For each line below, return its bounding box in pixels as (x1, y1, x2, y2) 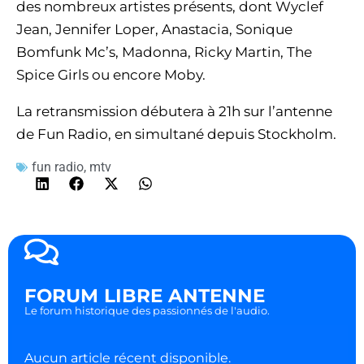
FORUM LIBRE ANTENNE (24, 284, 265, 308)
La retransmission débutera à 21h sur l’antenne (16, 103, 332, 119)
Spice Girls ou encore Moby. (16, 67, 206, 83)
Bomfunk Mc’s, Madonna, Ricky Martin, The (16, 44, 312, 60)
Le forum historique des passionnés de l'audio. (24, 304, 270, 318)
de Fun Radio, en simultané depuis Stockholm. (16, 126, 336, 142)
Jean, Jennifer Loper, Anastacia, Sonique (16, 21, 292, 37)
